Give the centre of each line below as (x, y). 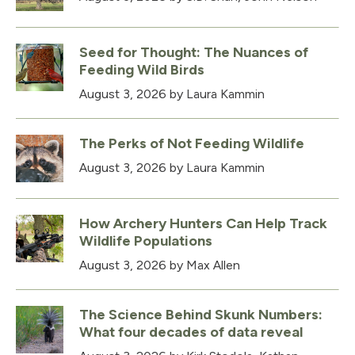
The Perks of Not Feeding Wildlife (192, 144)
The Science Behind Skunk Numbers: (201, 315)
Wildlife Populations (146, 241)
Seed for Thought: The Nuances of (194, 53)
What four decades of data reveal (191, 332)
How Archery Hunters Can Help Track (203, 224)
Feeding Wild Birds (142, 70)
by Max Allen (203, 265)
